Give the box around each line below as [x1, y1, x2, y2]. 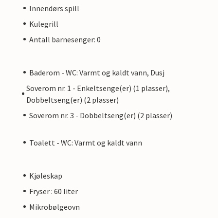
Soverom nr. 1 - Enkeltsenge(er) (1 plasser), [26, 83, 170, 93]
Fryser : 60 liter [29, 186, 78, 196]
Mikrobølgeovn [29, 201, 80, 212]
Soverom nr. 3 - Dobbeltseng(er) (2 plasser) [29, 110, 172, 120]
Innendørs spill [29, 3, 79, 13]
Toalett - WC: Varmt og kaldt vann [29, 137, 142, 147]
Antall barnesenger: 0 [29, 34, 101, 44]
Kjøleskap [29, 170, 62, 181]
